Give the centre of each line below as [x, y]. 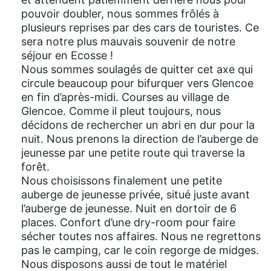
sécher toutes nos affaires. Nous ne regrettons [141, 237]
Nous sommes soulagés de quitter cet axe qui [137, 70]
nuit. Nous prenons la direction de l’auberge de [140, 139]
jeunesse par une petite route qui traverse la [133, 153]
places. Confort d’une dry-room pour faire [128, 223]
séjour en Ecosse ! [67, 56]
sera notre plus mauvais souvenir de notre [128, 42]
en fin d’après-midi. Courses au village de [125, 97]
